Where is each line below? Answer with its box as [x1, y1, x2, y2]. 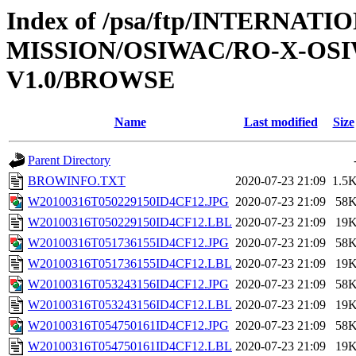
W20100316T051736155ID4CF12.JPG [28, 236, 229, 250]
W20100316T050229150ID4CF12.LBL [28, 215, 232, 230]
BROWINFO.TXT [28, 174, 126, 188]
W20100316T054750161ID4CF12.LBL [28, 339, 232, 354]
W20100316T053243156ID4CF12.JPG [28, 277, 229, 292]
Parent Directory [28, 153, 110, 168]
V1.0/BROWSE [6, 65, 175, 94]
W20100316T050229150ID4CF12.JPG [28, 195, 229, 209]
